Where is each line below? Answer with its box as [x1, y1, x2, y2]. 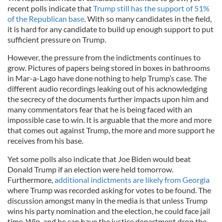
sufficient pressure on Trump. [7, 35, 106, 45]
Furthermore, [7, 175, 55, 185]
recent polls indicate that [7, 3, 93, 13]
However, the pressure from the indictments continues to [7, 53, 201, 62]
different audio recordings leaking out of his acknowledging [7, 84, 207, 94]
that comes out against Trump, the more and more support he [7, 125, 215, 135]
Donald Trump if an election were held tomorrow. [7, 165, 173, 174]
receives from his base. [7, 136, 83, 146]
